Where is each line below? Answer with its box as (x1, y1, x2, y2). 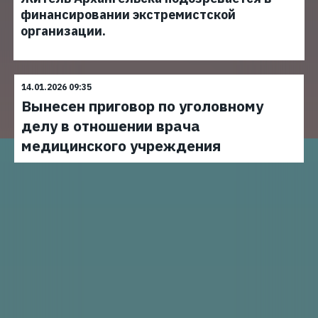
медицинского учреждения (21, 136, 221, 155)
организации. (21, 23, 106, 39)
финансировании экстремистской (21, 6, 236, 23)
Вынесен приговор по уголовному (21, 96, 263, 116)
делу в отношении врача (21, 116, 200, 136)
